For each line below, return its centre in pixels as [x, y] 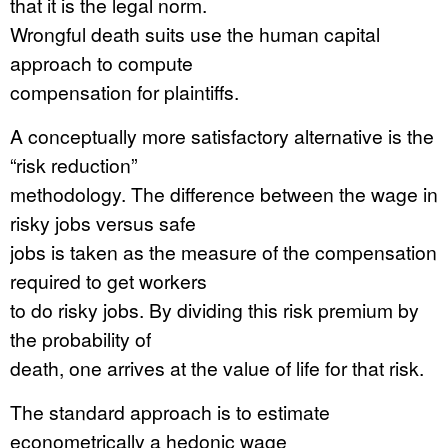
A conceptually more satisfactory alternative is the [222, 135]
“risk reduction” [73, 164]
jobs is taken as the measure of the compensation [223, 251]
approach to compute [101, 62]
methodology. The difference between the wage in [224, 193]
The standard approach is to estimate [170, 411]
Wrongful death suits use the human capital [195, 33]
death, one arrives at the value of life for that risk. [217, 367]
